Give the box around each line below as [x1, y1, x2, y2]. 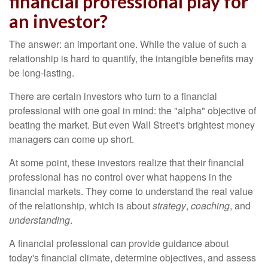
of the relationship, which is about [9, 199, 153, 212]
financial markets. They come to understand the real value [9, 184, 253, 198]
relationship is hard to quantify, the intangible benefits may [9, 51, 254, 65]
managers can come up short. [9, 132, 134, 146]
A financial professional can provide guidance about [9, 236, 229, 250]
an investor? [9, 10, 108, 32]
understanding [9, 213, 70, 227]
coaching [191, 199, 230, 212]
